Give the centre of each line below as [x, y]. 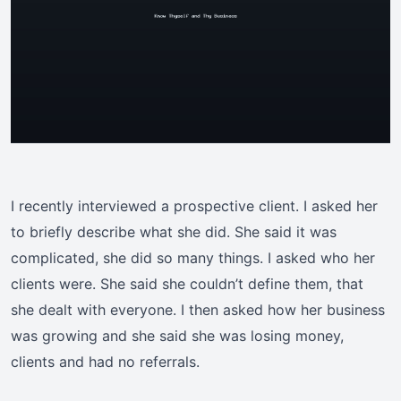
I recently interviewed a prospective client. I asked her [194, 206]
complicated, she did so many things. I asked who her [193, 258]
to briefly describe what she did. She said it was [174, 232]
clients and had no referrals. [105, 362]
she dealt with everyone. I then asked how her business [198, 310]
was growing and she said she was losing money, [177, 336]
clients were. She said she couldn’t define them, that [187, 284]
